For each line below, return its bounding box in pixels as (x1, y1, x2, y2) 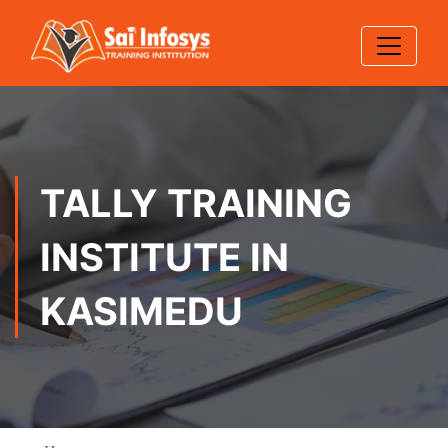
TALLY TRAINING (40, 180, 352, 226)
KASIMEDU (40, 288, 243, 334)
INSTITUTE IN (40, 234, 289, 280)
